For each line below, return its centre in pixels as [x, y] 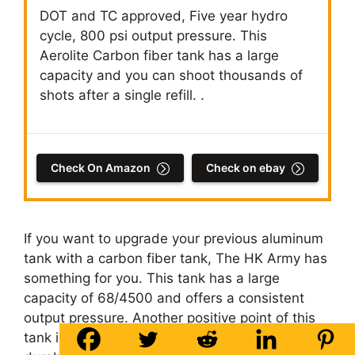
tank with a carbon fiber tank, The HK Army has [176, 259]
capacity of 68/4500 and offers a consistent [164, 298]
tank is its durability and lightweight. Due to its [172, 338]
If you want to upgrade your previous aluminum [174, 239]
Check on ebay [246, 168]
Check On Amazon [101, 168]
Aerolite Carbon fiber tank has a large [159, 56]
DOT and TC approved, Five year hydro [164, 16]
